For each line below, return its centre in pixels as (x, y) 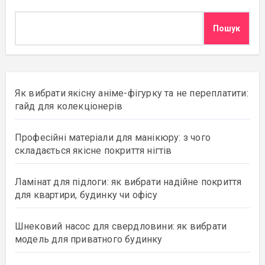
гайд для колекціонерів (69, 106)
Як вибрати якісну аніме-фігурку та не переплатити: (131, 93)
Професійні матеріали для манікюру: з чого (112, 138)
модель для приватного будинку (88, 239)
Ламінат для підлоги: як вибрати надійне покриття (128, 182)
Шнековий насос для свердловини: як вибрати (121, 226)
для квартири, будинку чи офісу (86, 195)
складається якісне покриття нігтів (93, 151)
